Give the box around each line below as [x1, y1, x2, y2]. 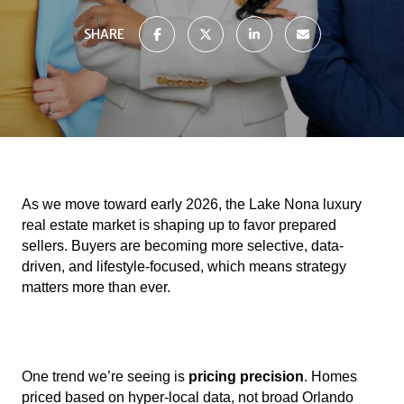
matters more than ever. [22, 280, 170, 295]
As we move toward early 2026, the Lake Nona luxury [22, 197, 362, 212]
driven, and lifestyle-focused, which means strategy [22, 259, 346, 274]
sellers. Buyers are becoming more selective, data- [22, 238, 344, 253]
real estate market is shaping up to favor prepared [22, 217, 336, 233]
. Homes [304, 369, 357, 385]
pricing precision [188, 369, 304, 385]
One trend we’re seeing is [22, 369, 188, 385]
